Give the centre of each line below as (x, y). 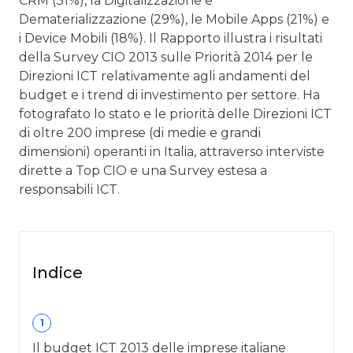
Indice (58, 272)
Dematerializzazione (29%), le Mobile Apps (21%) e (174, 19)
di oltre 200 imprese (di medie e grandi (140, 132)
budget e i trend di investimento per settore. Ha (169, 95)
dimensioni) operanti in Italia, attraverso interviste (172, 151)
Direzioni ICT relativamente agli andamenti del (165, 76)
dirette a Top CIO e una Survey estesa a (143, 170)
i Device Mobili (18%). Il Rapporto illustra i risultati (171, 38)
